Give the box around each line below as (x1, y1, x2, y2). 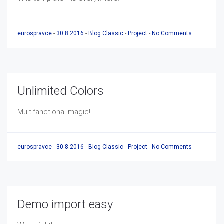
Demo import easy (17, 197, 113, 211)
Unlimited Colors (17, 84, 104, 98)
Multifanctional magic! (17, 107, 90, 116)
